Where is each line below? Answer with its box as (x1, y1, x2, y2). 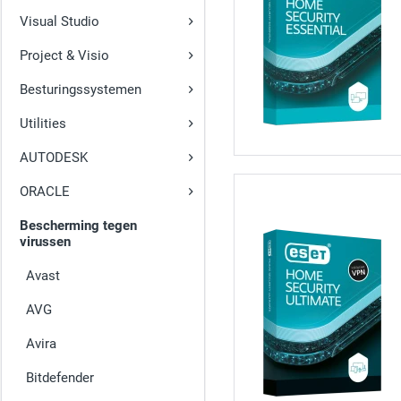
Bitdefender (26, 370, 94, 386)
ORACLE (20, 183, 70, 200)
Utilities (20, 115, 66, 132)
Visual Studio (20, 13, 99, 30)
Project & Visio (20, 47, 109, 64)
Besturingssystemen (20, 81, 141, 98)
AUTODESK (20, 149, 88, 166)
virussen (20, 234, 71, 250)
